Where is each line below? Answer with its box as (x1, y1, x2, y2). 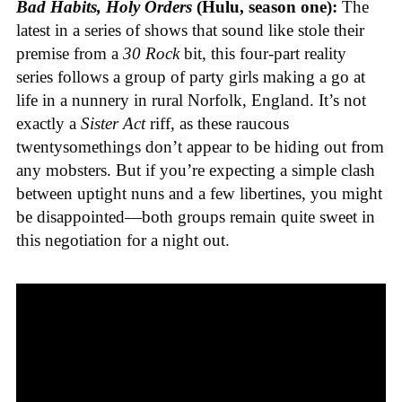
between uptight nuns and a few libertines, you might (16, 184, 382, 204)
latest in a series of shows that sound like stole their (16, 21, 364, 40)
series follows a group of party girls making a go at (16, 67, 365, 87)
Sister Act (81, 114, 150, 134)
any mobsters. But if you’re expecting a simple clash (16, 161, 375, 180)
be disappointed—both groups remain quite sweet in (16, 207, 375, 227)
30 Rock (123, 44, 184, 64)
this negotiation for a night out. (16, 231, 230, 250)
